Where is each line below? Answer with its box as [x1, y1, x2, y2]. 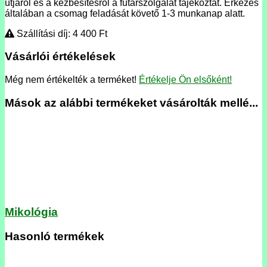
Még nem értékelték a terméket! [5, 74, 139, 85]
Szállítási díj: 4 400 [14, 28, 99, 39]
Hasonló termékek [5, 230, 104, 243]
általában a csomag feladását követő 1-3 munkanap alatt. [5, 8, 245, 18]
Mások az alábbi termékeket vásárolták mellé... [5, 96, 258, 109]
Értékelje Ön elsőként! [139, 74, 232, 85]
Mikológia [5, 206, 58, 219]
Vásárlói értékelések [5, 50, 116, 63]
